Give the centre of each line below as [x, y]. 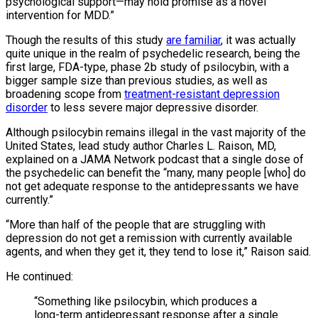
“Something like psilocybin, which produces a [146, 301]
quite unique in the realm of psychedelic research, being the [153, 53]
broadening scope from [65, 94]
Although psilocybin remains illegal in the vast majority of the [156, 132]
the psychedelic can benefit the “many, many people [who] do [156, 172]
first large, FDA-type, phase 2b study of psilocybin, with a [147, 67]
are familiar [193, 40]
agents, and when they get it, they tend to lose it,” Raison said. [158, 251]
